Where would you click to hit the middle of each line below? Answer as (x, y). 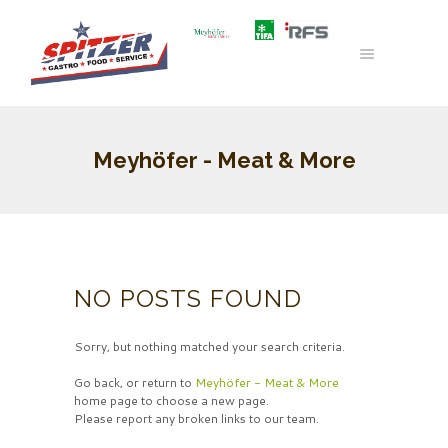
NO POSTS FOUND (188, 298)
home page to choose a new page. (171, 400)
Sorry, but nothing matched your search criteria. (209, 346)
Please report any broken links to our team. (196, 418)
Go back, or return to (134, 382)
